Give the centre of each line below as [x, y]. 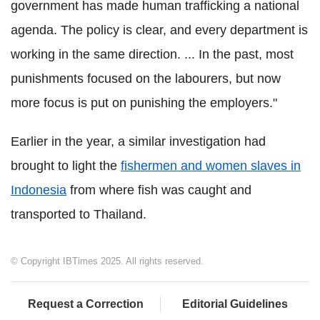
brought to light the [66, 165]
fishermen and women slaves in [211, 165]
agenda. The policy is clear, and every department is [159, 30]
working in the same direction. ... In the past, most [152, 54]
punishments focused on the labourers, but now [146, 78]
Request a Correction [85, 304]
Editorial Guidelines [235, 304]
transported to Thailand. [79, 214]
